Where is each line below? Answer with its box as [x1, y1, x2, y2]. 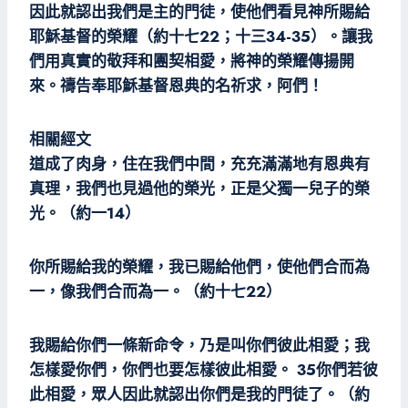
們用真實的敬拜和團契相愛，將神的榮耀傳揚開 [29, 50, 354, 72]
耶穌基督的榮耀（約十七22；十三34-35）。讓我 [29, 25, 372, 47]
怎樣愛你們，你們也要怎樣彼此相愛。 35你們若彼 [29, 359, 378, 381]
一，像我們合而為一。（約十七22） [29, 280, 281, 302]
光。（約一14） [29, 202, 140, 224]
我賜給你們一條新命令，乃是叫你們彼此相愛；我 [29, 334, 370, 356]
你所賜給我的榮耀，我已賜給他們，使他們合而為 [29, 256, 370, 278]
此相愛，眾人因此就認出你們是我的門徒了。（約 [29, 383, 370, 405]
